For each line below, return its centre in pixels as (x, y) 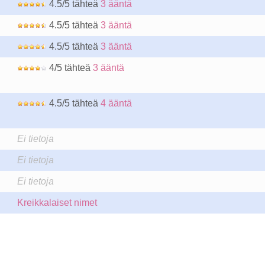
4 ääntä (116, 103)
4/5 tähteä (70, 68)
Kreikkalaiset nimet (57, 203)
